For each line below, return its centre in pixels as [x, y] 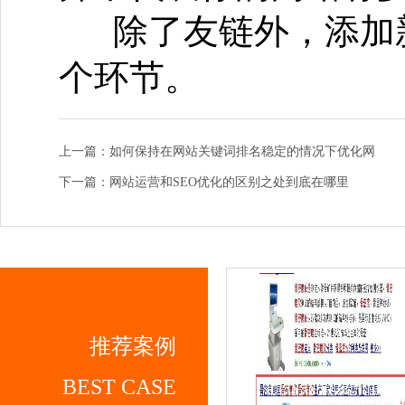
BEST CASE [119, 386]
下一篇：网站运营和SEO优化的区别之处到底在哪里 [204, 182]
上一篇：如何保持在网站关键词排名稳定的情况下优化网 [217, 151]
